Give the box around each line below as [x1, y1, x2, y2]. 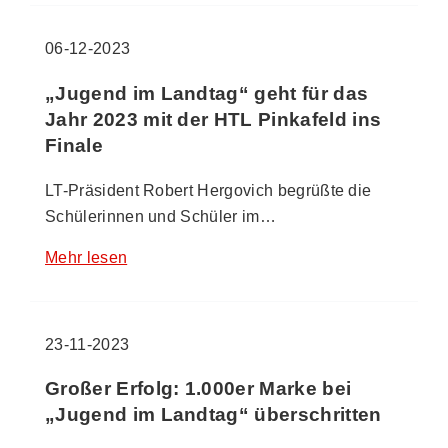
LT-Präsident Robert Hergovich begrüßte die [45, 181, 372, 199]
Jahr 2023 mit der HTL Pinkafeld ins [45, 108, 382, 130]
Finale [45, 134, 103, 156]
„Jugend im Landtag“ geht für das [45, 82, 369, 104]
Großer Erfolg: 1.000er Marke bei [45, 378, 352, 400]
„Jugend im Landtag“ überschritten [45, 404, 382, 426]
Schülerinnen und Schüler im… [45, 207, 276, 225]
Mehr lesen [45, 248, 128, 266]
